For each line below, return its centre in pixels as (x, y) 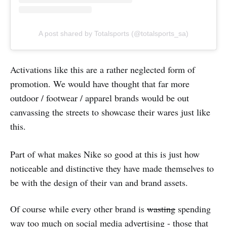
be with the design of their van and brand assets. (99, 182)
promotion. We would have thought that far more (100, 83)
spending (193, 209)
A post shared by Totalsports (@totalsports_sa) (113, 33)
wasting (161, 209)
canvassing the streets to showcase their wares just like (110, 112)
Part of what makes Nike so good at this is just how (105, 154)
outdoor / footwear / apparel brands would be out (100, 98)
